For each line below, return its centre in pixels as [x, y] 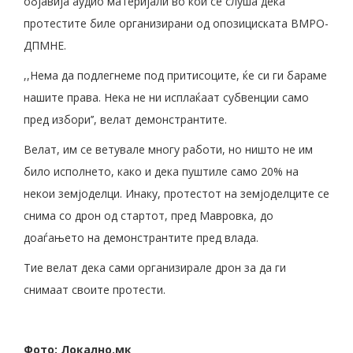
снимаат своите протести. [95, 290]
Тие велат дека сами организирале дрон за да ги [155, 268]
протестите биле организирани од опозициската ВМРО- [176, 24]
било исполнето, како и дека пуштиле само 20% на [161, 172]
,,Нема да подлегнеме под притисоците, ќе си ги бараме [175, 76]
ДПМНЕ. [45, 46]
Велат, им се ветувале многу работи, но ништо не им [168, 150]
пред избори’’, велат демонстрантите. [125, 120]
